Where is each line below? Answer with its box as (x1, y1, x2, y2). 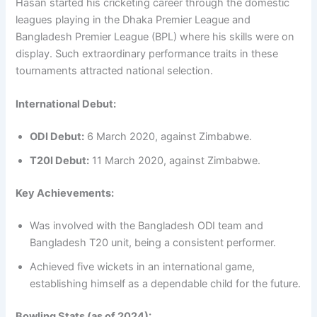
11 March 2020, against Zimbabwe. (89, 154, 261, 168)
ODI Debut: (30, 130, 85, 144)
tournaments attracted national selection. (16, 64, 214, 78)
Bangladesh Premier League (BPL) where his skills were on (16, 30, 295, 44)
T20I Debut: (30, 154, 90, 168)
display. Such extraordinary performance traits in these (16, 47, 279, 61)
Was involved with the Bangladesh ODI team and (30, 219, 264, 233)
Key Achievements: (16, 187, 115, 200)
